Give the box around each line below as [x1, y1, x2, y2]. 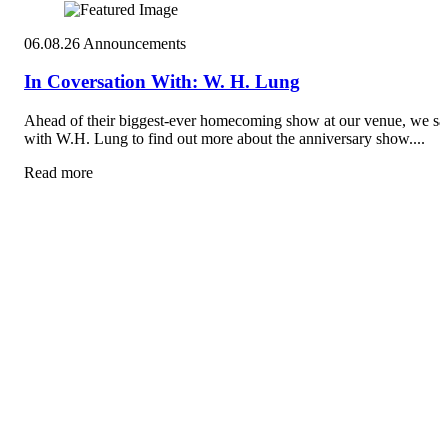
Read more [24, 164, 93, 182]
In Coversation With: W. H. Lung [24, 71, 300, 93]
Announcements [83, 34, 186, 52]
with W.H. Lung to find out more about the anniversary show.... [24, 130, 425, 148]
